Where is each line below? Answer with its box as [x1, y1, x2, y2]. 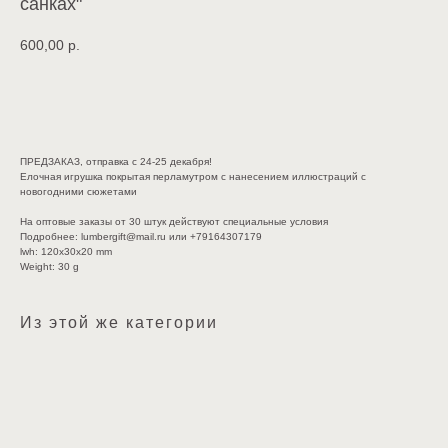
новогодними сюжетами [20, 185, 137, 197]
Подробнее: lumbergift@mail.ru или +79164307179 [20, 230, 262, 242]
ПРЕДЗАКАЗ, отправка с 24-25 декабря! [20, 155, 212, 167]
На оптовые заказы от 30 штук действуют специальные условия [20, 215, 328, 227]
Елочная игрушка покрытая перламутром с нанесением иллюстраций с [20, 170, 366, 182]
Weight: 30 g [20, 260, 79, 272]
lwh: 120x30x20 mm [20, 245, 112, 257]
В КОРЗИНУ [158, 90, 235, 106]
